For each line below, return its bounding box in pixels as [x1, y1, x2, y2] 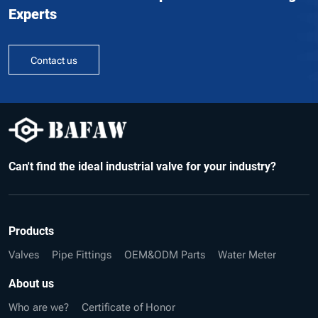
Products [9, 222, 54, 238]
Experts [9, 4, 57, 23]
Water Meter [218, 245, 276, 261]
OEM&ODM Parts [124, 245, 205, 261]
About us [9, 275, 54, 290]
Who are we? [9, 297, 69, 314]
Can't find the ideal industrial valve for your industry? [9, 158, 276, 173]
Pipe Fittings [52, 245, 111, 261]
